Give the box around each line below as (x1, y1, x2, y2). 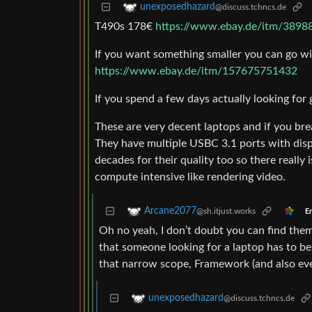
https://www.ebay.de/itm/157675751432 (95, 65, 297, 77)
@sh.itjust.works (196, 207, 256, 216)
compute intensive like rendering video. (95, 171, 286, 183)
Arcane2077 (144, 206, 196, 217)
